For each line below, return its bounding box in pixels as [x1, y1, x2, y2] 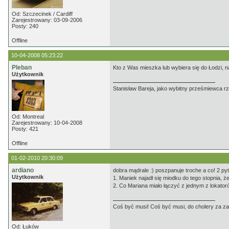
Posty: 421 [12, 126, 38, 132]
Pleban [12, 64, 32, 71]
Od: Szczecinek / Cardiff [12, 11, 73, 17]
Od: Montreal [12, 113, 44, 120]
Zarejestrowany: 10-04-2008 [12, 120, 82, 126]
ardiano [12, 167, 34, 174]
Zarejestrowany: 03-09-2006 [12, 17, 82, 23]
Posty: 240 [12, 23, 38, 29]
